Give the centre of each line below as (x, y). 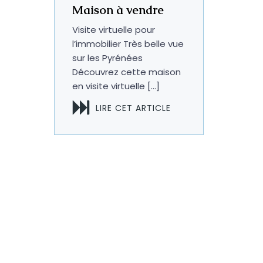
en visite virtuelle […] (116, 86)
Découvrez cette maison (127, 72)
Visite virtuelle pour (114, 30)
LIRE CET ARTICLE (134, 108)
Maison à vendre (118, 10)
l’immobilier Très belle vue (128, 44)
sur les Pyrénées (108, 58)
